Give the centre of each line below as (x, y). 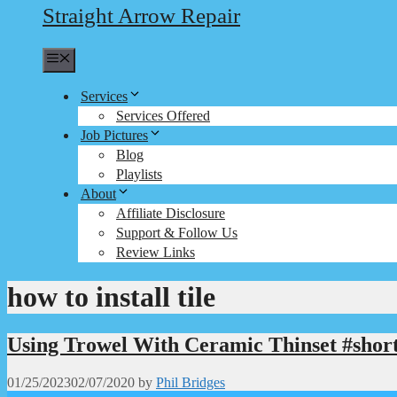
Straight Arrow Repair (141, 16)
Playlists (139, 174)
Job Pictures (114, 135)
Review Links (156, 252)
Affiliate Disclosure (171, 213)
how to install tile (111, 297)
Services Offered (163, 116)
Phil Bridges (191, 382)
